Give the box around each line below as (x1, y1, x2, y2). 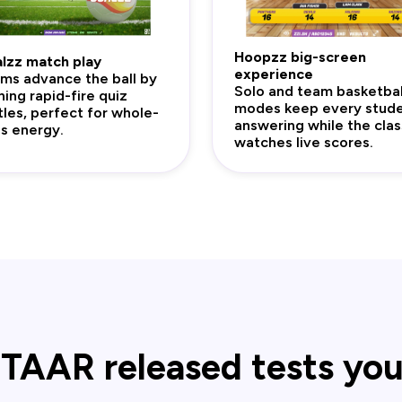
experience (234, 66, 313, 83)
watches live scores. (234, 134, 373, 152)
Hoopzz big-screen (234, 48, 366, 66)
